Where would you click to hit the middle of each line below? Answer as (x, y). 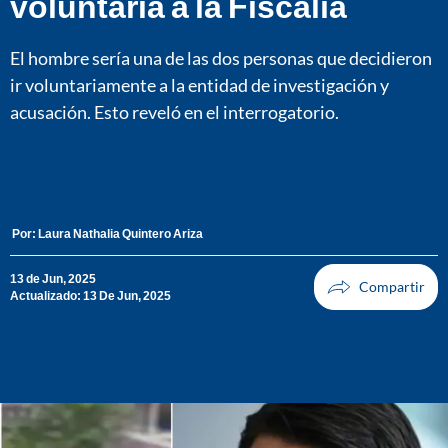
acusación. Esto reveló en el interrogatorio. (174, 111)
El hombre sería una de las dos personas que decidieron (221, 57)
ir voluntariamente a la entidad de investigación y (199, 84)
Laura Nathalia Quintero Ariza (120, 234)
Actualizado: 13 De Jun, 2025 (90, 296)
